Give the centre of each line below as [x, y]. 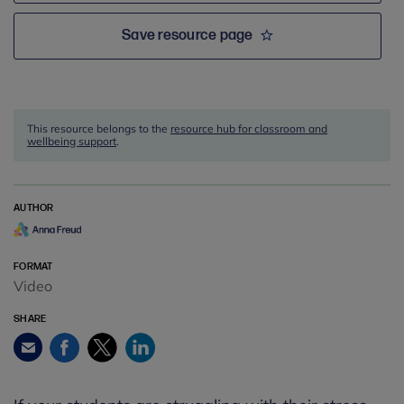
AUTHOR [34, 208]
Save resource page [188, 36]
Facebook [89, 346]
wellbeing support [72, 141]
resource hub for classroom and [249, 129]
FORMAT [33, 267]
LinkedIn [161, 346]
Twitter [119, 346]
